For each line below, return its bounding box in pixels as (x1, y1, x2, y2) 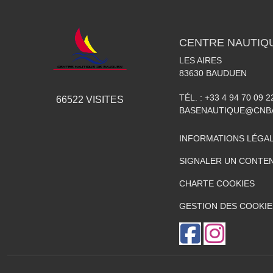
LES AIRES (179, 55, 222, 65)
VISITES (83, 94, 124, 105)
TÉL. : (179, 92, 205, 102)
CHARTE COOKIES (179, 178, 255, 188)
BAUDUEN (206, 68, 247, 78)
